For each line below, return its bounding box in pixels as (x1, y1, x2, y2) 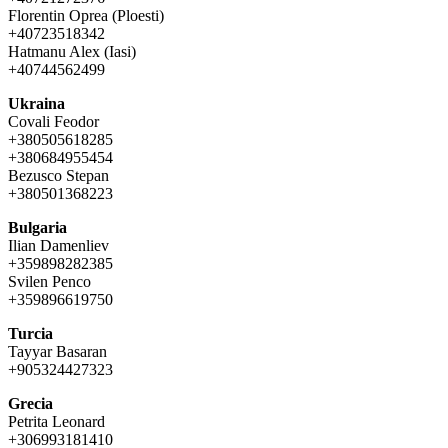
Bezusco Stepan (8, 166, 109, 184)
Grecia (8, 394, 53, 412)
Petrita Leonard (8, 412, 105, 430)
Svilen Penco (8, 272, 91, 290)
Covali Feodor (8, 112, 99, 130)
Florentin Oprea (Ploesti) (8, 6, 164, 24)
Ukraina (8, 94, 65, 112)
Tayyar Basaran (8, 342, 107, 360)
